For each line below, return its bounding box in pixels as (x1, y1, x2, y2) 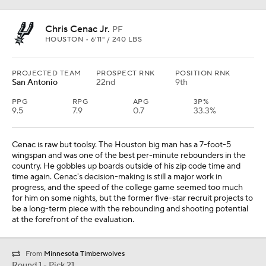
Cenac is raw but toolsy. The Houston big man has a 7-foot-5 (12, 140, 231, 151)
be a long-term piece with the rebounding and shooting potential (12, 204, 248, 215)
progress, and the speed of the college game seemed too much (12, 182, 243, 194)
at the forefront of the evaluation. (12, 214, 134, 226)
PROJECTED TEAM (12, 69, 81, 78)
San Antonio (12, 77, 58, 88)
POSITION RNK (175, 69, 230, 78)
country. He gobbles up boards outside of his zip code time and (12, 161, 240, 172)
